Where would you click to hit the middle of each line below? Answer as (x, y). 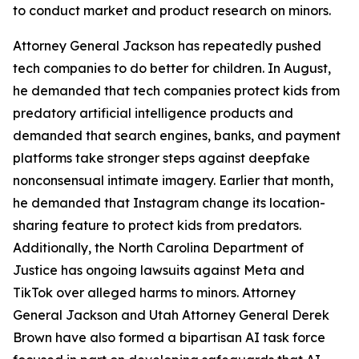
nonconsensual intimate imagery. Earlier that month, (173, 180)
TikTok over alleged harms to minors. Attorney (154, 292)
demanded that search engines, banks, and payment (177, 135)
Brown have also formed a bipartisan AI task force (169, 337)
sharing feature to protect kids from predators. (157, 225)
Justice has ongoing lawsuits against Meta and (159, 270)
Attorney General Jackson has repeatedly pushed (167, 46)
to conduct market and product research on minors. (172, 10)
